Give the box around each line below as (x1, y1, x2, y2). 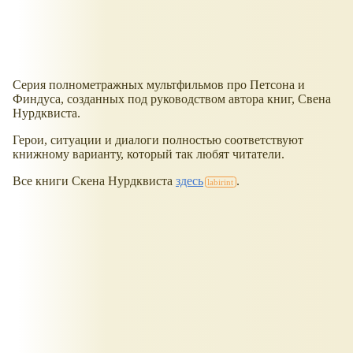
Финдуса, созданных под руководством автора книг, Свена (13, 92, 331, 106)
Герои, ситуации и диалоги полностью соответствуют (13, 133, 303, 147)
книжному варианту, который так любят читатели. (13, 147, 284, 162)
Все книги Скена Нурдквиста (13, 174, 176, 188)
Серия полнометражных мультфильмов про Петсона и (13, 78, 305, 92)
